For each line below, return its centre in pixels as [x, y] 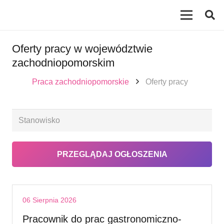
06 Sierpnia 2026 [49, 200]
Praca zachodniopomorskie [80, 82]
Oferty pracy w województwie [82, 49]
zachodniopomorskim [63, 63]
